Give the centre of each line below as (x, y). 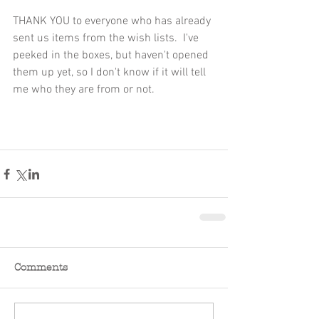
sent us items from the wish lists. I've (107, 39)
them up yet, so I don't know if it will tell (111, 73)
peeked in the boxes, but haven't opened (112, 56)
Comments (41, 268)
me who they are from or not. (84, 90)
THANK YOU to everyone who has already (113, 22)
